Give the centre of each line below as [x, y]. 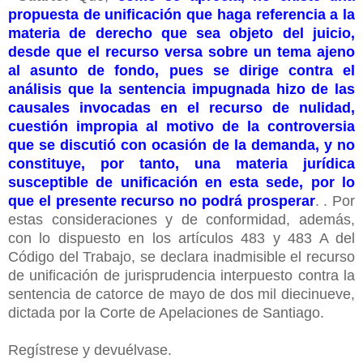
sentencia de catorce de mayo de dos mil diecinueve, [181, 294]
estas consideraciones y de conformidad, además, [181, 219]
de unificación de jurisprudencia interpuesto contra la [181, 275]
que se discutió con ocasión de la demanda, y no [181, 145]
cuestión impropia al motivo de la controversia [181, 126]
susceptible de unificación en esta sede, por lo [181, 182]
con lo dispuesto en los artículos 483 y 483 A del [181, 238]
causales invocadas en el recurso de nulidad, [181, 107]
